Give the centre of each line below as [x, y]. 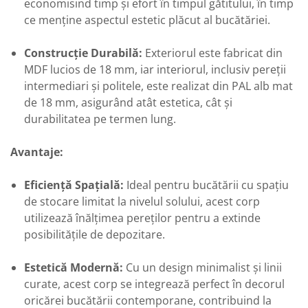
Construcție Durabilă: [83, 53]
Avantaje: [37, 152]
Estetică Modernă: [74, 267]
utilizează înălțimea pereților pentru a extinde [142, 218]
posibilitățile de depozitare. [95, 234]
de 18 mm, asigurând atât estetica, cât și [128, 102]
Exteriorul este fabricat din [212, 53]
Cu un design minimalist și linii [202, 267]
